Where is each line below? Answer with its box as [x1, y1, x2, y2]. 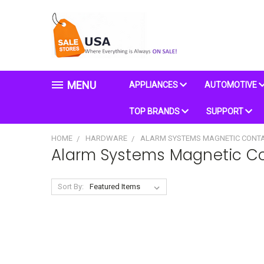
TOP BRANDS [129, 107, 181, 116]
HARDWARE [85, 134, 127, 143]
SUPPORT [206, 107, 245, 116]
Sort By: [57, 182, 84, 192]
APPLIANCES [129, 80, 180, 90]
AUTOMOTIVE [204, 80, 259, 90]
